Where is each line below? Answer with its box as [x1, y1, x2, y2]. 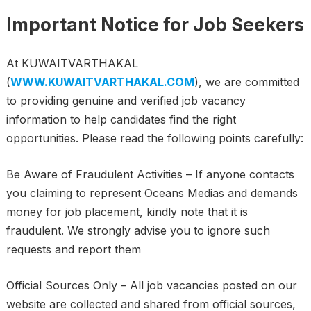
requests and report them [6, 242, 141, 256]
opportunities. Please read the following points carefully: [6, 131, 303, 145]
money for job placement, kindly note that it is [6, 205, 248, 219]
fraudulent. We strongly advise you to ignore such [6, 224, 270, 237]
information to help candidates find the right [6, 112, 236, 126]
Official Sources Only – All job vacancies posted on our [6, 278, 297, 292]
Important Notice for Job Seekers [6, 14, 304, 35]
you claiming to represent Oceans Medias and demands [6, 186, 298, 200]
